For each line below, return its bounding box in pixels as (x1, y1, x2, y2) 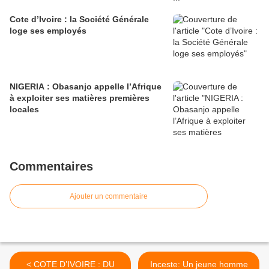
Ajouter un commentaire (70, 192, 148, 201)
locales (10, 104, 39, 115)
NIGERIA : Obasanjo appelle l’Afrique (10, 82, 162, 92)
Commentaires (10, 160, 93, 174)
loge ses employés (10, 26, 86, 36)
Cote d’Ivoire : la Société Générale (10, 14, 149, 25)
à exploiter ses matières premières (10, 93, 150, 103)
